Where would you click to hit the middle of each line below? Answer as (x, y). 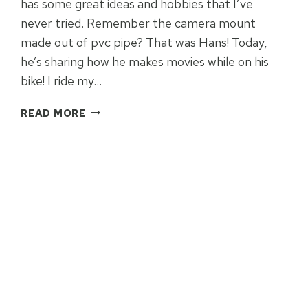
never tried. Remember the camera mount (139, 23)
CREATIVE (112, 142)
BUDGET (109, 110)
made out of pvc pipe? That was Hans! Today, (144, 42)
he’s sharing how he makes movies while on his (145, 61)
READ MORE (53, 113)
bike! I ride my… (62, 80)
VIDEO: (104, 126)
